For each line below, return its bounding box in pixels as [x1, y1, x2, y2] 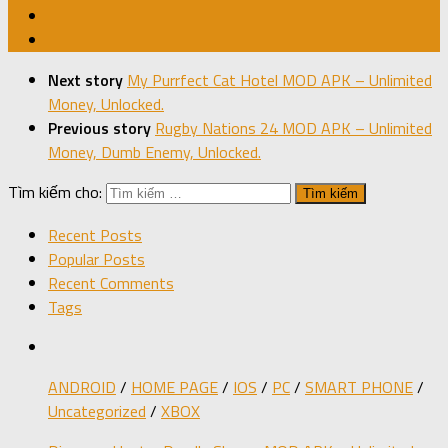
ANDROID [48, 374, 116, 399]
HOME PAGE [131, 374, 218, 399]
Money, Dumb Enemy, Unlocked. [48, 140, 261, 165]
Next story [48, 68, 127, 93]
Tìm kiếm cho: [8, 180, 102, 205]
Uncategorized [48, 398, 146, 423]
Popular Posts [48, 246, 145, 271]
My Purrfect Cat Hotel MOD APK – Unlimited [127, 68, 432, 93]
